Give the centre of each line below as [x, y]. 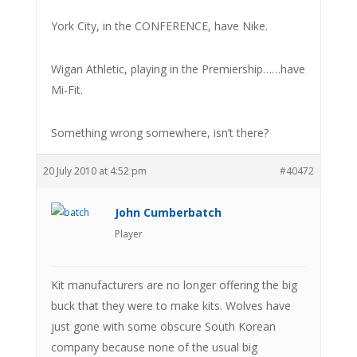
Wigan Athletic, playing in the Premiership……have [178, 69]
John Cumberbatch [168, 212]
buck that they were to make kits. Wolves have [171, 305]
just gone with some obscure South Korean [163, 326]
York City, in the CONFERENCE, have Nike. [159, 25]
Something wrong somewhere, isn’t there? [159, 132]
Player [128, 233]
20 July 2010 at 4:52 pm [94, 171]
